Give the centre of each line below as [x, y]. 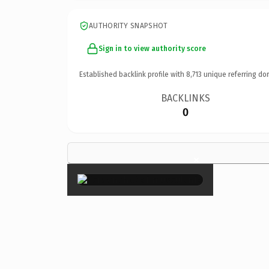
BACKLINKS [186, 98]
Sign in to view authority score [152, 48]
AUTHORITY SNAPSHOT [128, 26]
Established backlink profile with [133, 74]
